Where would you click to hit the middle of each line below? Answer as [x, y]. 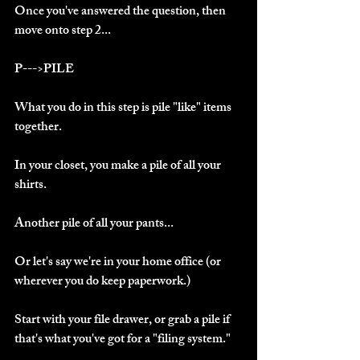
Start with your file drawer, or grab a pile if [123, 321]
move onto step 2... [63, 31]
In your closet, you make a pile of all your [119, 166]
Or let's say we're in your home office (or [119, 263]
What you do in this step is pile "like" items [124, 108]
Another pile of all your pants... [94, 224]
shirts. [31, 186]
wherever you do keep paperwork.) [102, 282]
